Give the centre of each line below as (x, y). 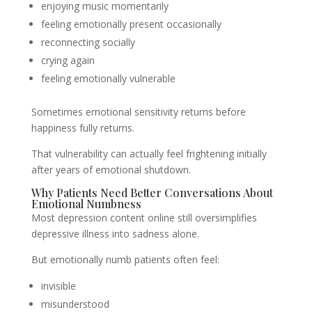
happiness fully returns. (83, 128)
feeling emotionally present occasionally (131, 24)
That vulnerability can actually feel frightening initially (149, 154)
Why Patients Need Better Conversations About (152, 193)
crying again (68, 60)
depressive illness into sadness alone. (115, 234)
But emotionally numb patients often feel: (125, 259)
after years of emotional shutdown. (111, 170)
